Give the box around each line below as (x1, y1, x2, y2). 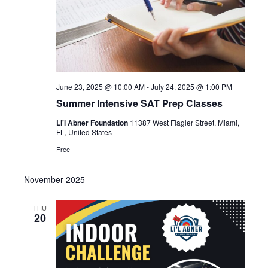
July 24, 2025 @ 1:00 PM (150, 81, 232, 92)
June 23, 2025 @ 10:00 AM (56, 81, 145, 92)
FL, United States (56, 126, 112, 137)
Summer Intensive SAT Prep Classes (56, 96, 223, 110)
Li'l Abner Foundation (56, 117, 130, 128)
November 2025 (23, 173, 85, 185)
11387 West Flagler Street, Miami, (129, 117, 239, 127)
